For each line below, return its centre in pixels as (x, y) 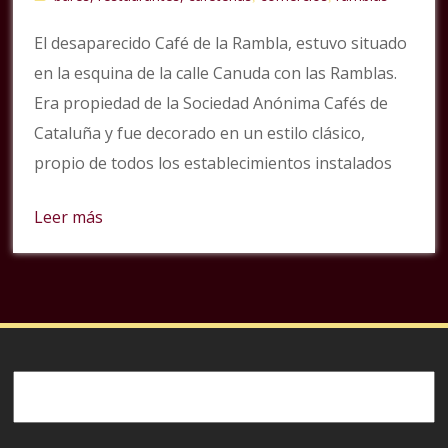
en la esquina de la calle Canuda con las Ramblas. (216, 73)
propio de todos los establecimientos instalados (213, 163)
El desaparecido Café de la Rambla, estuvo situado (221, 43)
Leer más (69, 217)
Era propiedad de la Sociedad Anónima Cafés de (211, 103)
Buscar (38, 380)
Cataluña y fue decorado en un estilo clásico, (200, 133)
